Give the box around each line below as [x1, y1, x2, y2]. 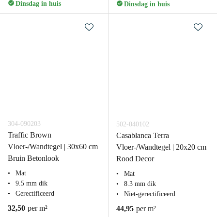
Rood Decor [116, 155, 154, 163]
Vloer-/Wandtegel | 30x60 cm [8, 142, 98, 151]
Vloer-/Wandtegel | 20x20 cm [116, 143, 206, 151]
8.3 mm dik [124, 180, 156, 187]
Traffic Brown [8, 131, 51, 139]
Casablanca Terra [116, 131, 169, 139]
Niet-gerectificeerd [124, 190, 175, 198]
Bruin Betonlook [8, 154, 59, 162]
